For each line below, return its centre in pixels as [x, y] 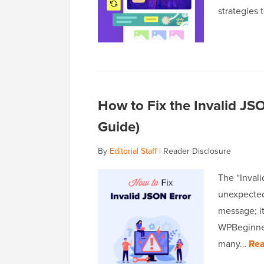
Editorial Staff [133, 151]
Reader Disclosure [197, 151]
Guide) [119, 127]
